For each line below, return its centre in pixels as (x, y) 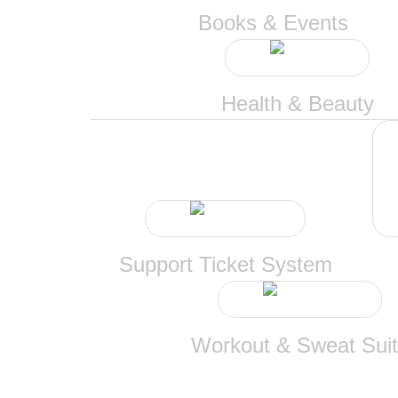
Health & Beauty (297, 103)
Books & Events (273, 23)
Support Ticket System (225, 264)
